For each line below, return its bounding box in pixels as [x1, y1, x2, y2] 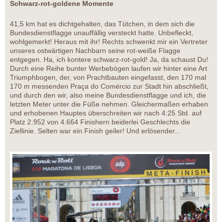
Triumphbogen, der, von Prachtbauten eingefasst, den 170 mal [10, 73, 206, 82]
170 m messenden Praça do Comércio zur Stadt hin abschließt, [10, 82, 209, 91]
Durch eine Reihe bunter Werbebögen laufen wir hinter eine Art [10, 64, 207, 73]
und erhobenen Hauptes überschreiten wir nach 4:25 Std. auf [10, 109, 202, 117]
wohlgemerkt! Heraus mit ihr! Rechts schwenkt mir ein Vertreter [10, 38, 208, 46]
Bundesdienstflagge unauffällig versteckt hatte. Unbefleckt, [10, 29, 193, 37]
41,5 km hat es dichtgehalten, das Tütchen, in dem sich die [10, 20, 195, 28]
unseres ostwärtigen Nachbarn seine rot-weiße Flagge [10, 47, 180, 55]
